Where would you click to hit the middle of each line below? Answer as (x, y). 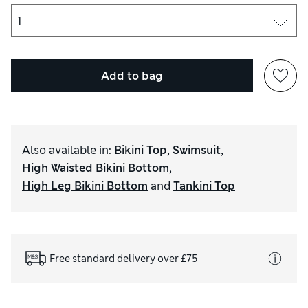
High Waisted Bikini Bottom (96, 168)
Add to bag (132, 76)
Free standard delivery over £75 (124, 258)
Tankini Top (204, 186)
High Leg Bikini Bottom (85, 186)
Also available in (65, 151)
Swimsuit (197, 151)
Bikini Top (141, 151)
